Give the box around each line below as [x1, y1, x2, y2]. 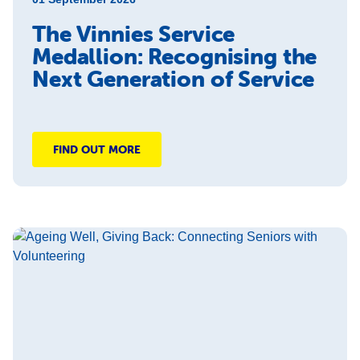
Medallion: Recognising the [32, 43, 317, 70]
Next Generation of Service [32, 65, 315, 92]
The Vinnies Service [32, 20, 235, 47]
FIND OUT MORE [53, 142, 141, 157]
